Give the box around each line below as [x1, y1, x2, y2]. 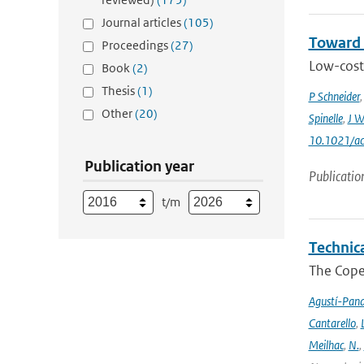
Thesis [102, 83, 137, 98]
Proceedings [102, 37, 171, 53]
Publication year [84, 157, 194, 175]
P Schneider [308, 89, 360, 104]
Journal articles [102, 15, 184, 30]
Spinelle [308, 110, 343, 126]
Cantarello [308, 315, 356, 331]
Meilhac [308, 337, 344, 353]
